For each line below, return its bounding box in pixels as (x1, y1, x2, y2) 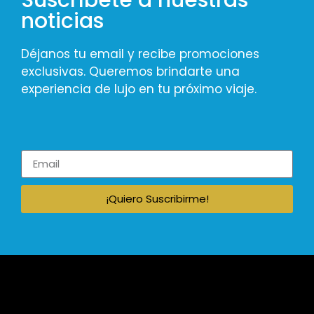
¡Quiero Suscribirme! (105, 191, 209, 207)
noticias (21, 6, 104, 36)
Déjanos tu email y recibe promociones (21, 45, 259, 62)
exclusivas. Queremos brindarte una (21, 62, 240, 80)
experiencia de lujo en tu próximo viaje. (21, 80, 257, 97)
